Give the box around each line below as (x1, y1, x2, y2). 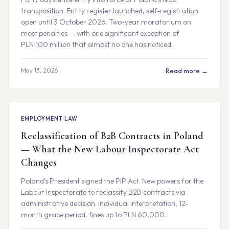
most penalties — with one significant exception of (21, 29, 179, 38)
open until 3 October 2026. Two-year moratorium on (21, 17, 191, 27)
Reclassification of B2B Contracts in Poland (21, 130, 203, 142)
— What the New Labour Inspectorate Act (21, 143, 199, 155)
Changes (21, 156, 57, 169)
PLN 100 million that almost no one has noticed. (21, 40, 173, 49)
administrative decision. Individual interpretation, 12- (21, 199, 188, 208)
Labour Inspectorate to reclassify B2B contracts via (21, 188, 186, 197)
